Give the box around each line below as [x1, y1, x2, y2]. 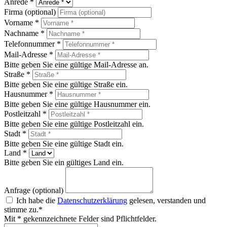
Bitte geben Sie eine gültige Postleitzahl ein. [4, 120, 144, 129]
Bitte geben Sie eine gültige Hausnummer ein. [4, 100, 150, 109]
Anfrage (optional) [4, 186, 63, 195]
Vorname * [4, 18, 39, 27]
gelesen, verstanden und [127, 196, 206, 205]
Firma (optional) [4, 8, 56, 17]
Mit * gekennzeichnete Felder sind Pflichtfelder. [4, 214, 157, 223]
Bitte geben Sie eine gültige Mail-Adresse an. [4, 60, 148, 69]
